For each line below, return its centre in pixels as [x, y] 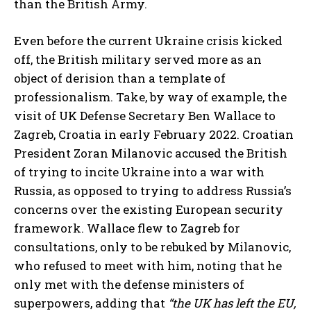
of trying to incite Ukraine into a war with [139, 172]
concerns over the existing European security [149, 209]
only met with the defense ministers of [129, 284]
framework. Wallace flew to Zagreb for [127, 228]
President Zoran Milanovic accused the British [151, 153]
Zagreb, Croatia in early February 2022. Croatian [154, 134]
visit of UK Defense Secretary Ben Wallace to [145, 116]
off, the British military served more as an [138, 59]
